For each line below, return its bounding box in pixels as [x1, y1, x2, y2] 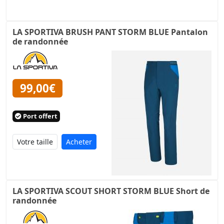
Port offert [21, 111, 57, 121]
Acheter [66, 137, 92, 147]
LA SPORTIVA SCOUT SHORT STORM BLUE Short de [12, 185, 209, 197]
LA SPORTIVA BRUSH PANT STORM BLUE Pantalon [12, 26, 208, 37]
